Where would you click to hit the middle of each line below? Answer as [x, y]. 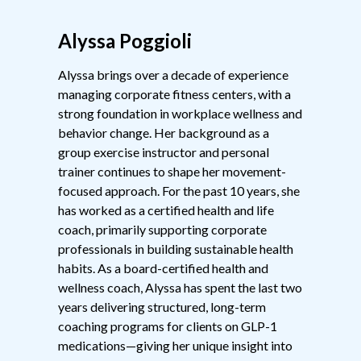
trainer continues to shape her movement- [172, 171]
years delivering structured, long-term [162, 306]
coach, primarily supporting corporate [162, 229]
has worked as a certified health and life [166, 210]
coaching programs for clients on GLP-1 [168, 326]
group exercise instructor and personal [164, 151]
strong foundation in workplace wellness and [180, 113]
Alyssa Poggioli [125, 40]
